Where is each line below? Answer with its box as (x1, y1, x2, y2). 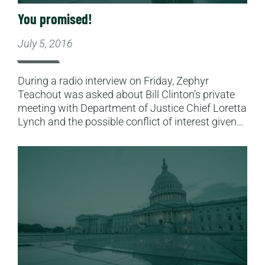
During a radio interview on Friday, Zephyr (18, 75, 209, 88)
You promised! (18, 10, 92, 28)
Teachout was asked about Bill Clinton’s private (18, 88, 235, 101)
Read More (17, 146, 67, 159)
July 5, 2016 (18, 37, 73, 50)
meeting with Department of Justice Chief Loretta (18, 102, 247, 115)
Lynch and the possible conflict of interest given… (18, 115, 244, 128)
